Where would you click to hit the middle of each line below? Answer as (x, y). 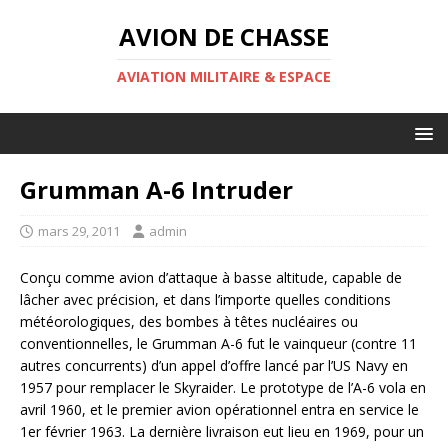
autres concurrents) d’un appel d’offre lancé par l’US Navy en (214, 365)
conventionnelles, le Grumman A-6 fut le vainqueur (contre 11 (218, 343)
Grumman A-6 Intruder (156, 189)
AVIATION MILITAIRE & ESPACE (224, 76)
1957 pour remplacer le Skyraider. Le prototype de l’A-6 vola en (223, 387)
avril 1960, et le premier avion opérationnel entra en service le (219, 409)
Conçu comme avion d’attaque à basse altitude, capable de (211, 277)
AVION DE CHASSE (224, 36)
